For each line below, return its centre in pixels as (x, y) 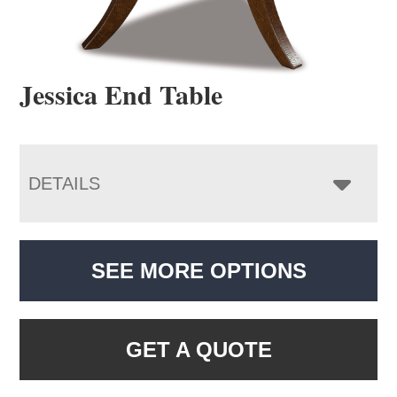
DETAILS (65, 183)
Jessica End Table (121, 93)
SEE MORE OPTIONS (198, 270)
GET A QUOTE (198, 349)
